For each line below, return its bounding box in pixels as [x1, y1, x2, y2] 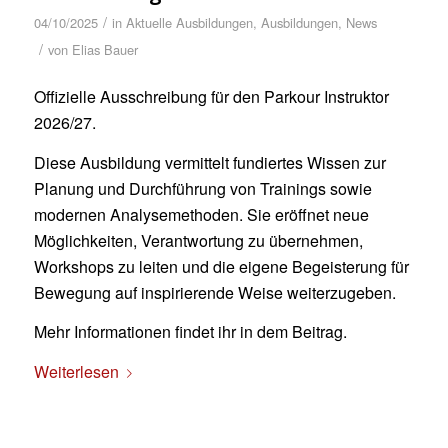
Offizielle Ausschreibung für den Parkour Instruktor [33, 85, 389, 109]
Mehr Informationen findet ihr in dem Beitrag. [33, 320, 347, 344]
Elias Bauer [71, 39, 138, 59]
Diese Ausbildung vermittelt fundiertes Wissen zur [33, 150, 386, 174]
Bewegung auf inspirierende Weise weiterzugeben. [33, 280, 396, 304]
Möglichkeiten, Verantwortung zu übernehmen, [33, 228, 363, 252]
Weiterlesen [33, 359, 119, 383]
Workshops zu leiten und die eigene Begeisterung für [33, 254, 409, 278]
